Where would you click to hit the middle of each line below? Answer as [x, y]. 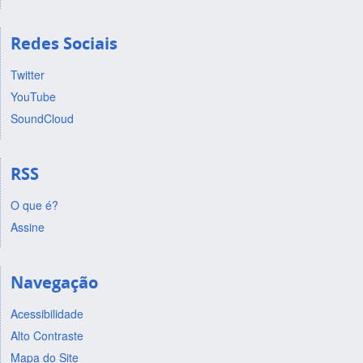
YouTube [33, 97]
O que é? [34, 205]
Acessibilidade [47, 313]
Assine [27, 226]
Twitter [27, 75]
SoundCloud [42, 119]
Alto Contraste [47, 335]
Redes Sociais [64, 44]
